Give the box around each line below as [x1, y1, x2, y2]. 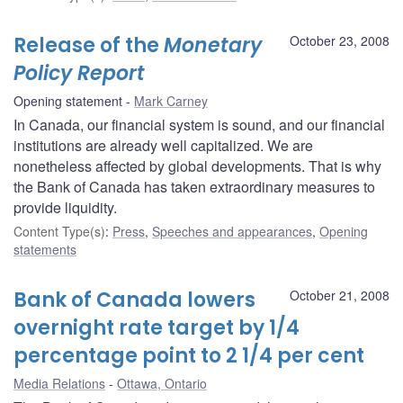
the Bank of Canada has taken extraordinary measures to [13, 175, 375, 197]
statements [13, 239, 76, 258]
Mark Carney [134, 91, 208, 110]
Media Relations [13, 373, 105, 392]
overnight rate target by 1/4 [13, 313, 300, 342]
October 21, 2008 [290, 285, 390, 304]
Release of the [13, 31, 164, 59]
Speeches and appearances [152, 221, 312, 240]
